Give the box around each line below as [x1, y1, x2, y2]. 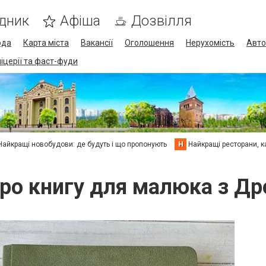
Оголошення [125, 38, 174, 47]
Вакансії [81, 38, 113, 47]
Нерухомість [186, 38, 235, 47]
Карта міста [23, 38, 69, 47]
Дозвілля [131, 12, 192, 29]
